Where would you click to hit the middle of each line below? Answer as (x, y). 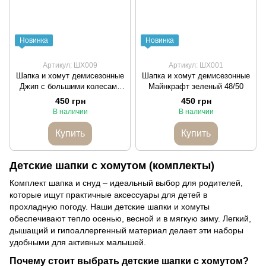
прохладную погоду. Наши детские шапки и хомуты (110, 207)
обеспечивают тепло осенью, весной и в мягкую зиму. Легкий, (130, 219)
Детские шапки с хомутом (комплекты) (112, 165)
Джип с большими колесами (70, 86)
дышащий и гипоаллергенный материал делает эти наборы (126, 231)
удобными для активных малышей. (78, 243)
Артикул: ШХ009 (70, 65)
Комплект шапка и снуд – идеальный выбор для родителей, (126, 183)
